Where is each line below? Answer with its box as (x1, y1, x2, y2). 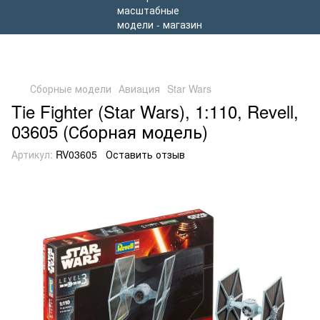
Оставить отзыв (106, 147, 185, 161)
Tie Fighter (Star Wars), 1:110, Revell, (11, 99, 299, 124)
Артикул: (11, 147, 53, 161)
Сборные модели (30, 81, 111, 96)
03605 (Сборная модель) (11, 119, 208, 144)
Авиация (119, 81, 160, 96)
